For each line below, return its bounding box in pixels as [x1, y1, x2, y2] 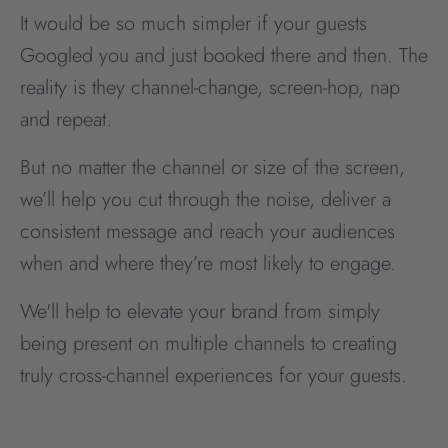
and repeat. [20, 105, 124, 134]
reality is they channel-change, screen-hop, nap [20, 73, 400, 102]
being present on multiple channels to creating [20, 329, 397, 358]
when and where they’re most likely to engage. [20, 249, 396, 278]
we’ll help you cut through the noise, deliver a [20, 185, 391, 214]
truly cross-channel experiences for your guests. [20, 361, 407, 390]
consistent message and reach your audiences [20, 217, 395, 246]
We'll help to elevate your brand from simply [20, 297, 380, 326]
